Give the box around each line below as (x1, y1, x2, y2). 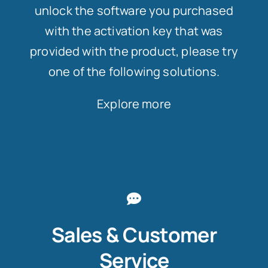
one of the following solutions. (48, 63, 220, 80)
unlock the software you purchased (34, 2, 234, 19)
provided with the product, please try (30, 42, 238, 59)
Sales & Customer (51, 220, 217, 248)
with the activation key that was (45, 22, 223, 39)
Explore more (97, 95, 171, 112)
